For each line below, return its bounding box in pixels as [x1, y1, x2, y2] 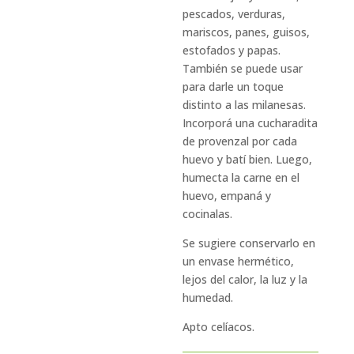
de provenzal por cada [183, 134, 298, 149]
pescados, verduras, [183, 6, 286, 21]
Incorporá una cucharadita [183, 115, 318, 130]
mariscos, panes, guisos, [183, 24, 311, 40]
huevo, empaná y [183, 188, 272, 203]
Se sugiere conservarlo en [183, 235, 316, 250]
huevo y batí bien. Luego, [183, 152, 313, 167]
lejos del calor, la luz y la [183, 272, 308, 287]
